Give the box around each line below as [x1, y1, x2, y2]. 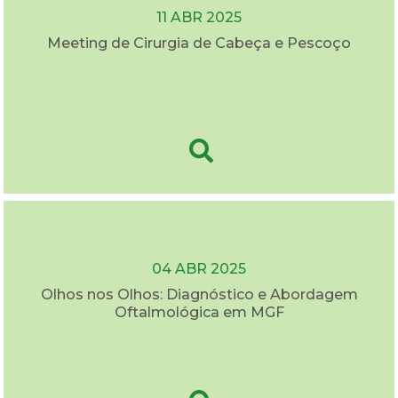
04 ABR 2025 [152, 259, 246, 277]
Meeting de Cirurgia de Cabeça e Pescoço [47, 34, 351, 52]
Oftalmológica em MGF [114, 303, 284, 321]
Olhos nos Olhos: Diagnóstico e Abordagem [40, 285, 358, 303]
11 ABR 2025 [156, 8, 242, 26]
